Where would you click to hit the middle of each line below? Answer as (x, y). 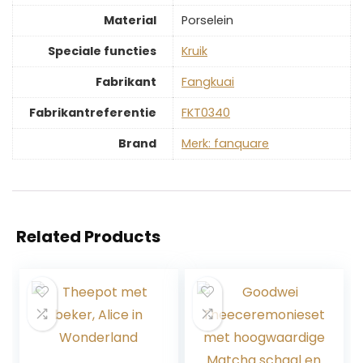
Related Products (88, 237)
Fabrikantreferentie (93, 112)
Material (130, 20)
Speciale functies (102, 51)
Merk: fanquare (225, 143)
